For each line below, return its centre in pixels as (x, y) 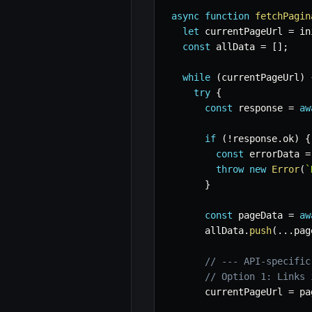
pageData (260, 216)
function (227, 16)
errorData (274, 154)
